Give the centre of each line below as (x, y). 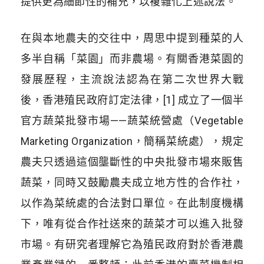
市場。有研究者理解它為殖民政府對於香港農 (132, 244)
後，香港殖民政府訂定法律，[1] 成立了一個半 (132, 100)
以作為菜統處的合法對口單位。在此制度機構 (132, 203)
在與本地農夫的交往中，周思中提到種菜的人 (132, 38)
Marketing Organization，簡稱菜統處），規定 (132, 141)
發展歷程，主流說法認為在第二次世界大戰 (132, 79)
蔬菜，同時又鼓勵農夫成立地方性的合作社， (132, 182)
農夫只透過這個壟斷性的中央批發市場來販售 (132, 161)
